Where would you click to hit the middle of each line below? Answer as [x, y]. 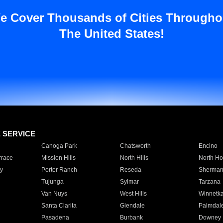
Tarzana [209, 182]
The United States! [111, 34]
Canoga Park [59, 146]
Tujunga [52, 182]
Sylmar [129, 182]
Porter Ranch [59, 170]
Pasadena [55, 218]
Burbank [131, 218]
